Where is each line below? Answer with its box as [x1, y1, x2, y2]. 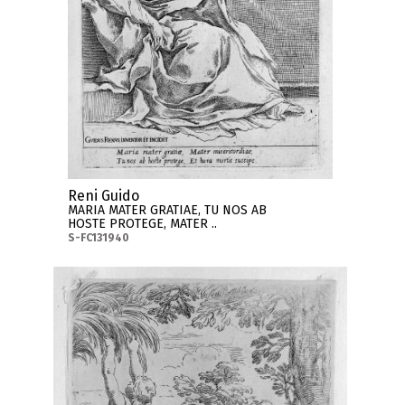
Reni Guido [67, 186, 139, 204]
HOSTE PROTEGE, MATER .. [67, 215, 217, 231]
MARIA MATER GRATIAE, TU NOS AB [67, 202, 267, 218]
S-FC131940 [67, 231, 129, 244]
